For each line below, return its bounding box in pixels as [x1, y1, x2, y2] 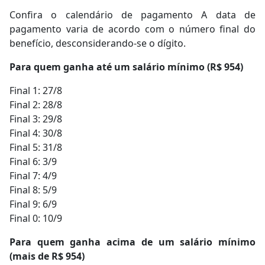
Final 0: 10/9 [9, 212, 62, 225]
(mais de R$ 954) [9, 250, 85, 263]
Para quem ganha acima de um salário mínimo [9, 235, 256, 249]
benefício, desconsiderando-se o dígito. [9, 37, 186, 50]
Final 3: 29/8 [9, 112, 62, 126]
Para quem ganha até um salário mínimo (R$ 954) [9, 60, 243, 74]
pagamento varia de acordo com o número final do [9, 22, 256, 36]
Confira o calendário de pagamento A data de [9, 8, 256, 22]
